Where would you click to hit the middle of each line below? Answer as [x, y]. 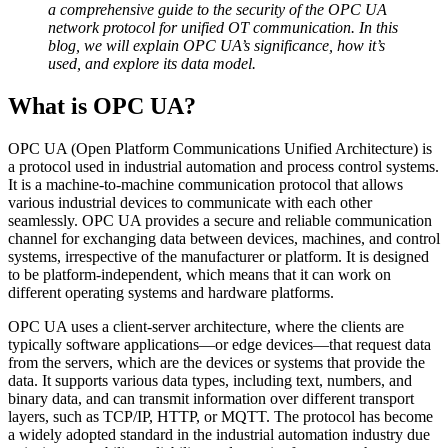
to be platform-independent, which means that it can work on [199, 274]
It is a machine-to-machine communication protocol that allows [205, 184]
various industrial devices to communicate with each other [190, 202]
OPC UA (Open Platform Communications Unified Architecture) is [220, 148]
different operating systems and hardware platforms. [171, 292]
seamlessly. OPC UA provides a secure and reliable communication [220, 220]
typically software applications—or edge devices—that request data [219, 344]
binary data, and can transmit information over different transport [211, 398]
